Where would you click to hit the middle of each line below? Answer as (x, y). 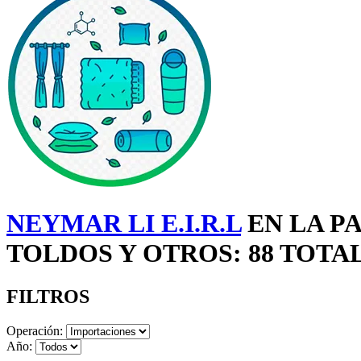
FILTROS (48, 296)
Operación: (35, 330)
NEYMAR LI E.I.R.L (124, 224)
